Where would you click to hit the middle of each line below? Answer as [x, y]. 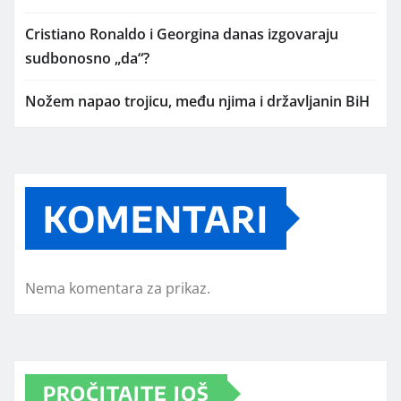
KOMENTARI [156, 219]
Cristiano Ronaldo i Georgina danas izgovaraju [182, 34]
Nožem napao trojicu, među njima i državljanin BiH [197, 102]
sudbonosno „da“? [87, 59]
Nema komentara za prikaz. [118, 289]
